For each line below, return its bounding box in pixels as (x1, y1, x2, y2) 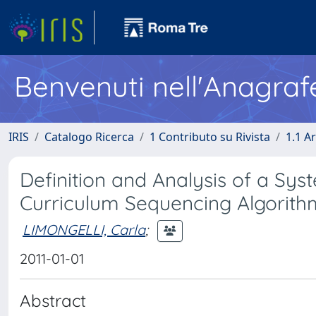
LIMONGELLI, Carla (23, 220, 145, 238)
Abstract (20, 290, 86, 311)
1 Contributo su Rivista (150, 129, 270, 145)
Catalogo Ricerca (44, 129, 134, 145)
